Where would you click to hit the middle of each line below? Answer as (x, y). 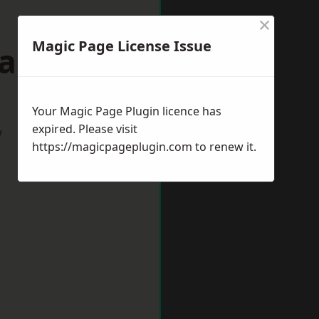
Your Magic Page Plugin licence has (127, 111)
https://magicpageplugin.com (112, 147)
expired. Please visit (85, 129)
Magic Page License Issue (122, 46)
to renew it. (224, 147)
